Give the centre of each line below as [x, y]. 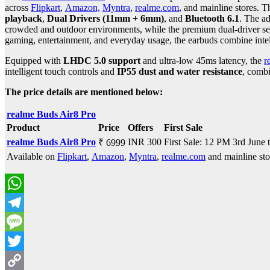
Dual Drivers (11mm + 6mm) [105, 19]
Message [21, 241]
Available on [32, 157]
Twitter [18, 260]
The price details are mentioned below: [84, 92]
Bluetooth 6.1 [212, 19]
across [18, 8]
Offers [140, 128]
